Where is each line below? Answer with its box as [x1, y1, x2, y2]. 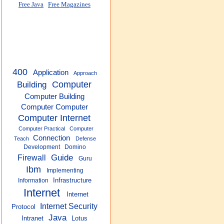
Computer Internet [17, 113, 90, 123]
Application [33, 68, 69, 76]
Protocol [11, 203, 35, 210]
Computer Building [24, 92, 84, 100]
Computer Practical [18, 125, 65, 131]
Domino [64, 143, 86, 150]
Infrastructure [52, 176, 91, 184]
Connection [33, 133, 70, 142]
